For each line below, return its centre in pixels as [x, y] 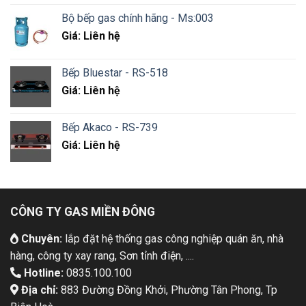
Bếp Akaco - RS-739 [110, 127]
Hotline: [42, 273]
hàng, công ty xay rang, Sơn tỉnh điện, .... [102, 255]
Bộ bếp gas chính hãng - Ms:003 [138, 18]
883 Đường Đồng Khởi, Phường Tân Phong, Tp [167, 290]
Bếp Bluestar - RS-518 [115, 72]
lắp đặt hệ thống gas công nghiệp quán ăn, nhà [172, 238]
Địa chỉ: [38, 290]
